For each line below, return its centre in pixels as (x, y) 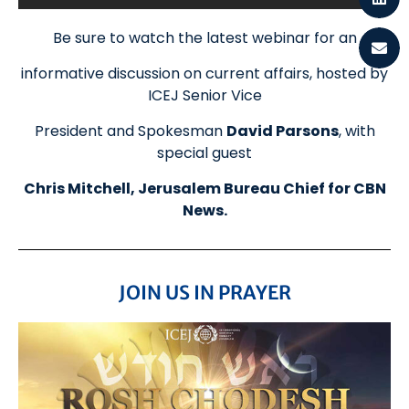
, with (357, 131)
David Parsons (282, 131)
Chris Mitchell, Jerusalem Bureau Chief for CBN (204, 189)
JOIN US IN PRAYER (204, 294)
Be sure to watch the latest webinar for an (204, 38)
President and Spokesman (130, 131)
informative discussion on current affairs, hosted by (204, 74)
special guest (204, 153)
